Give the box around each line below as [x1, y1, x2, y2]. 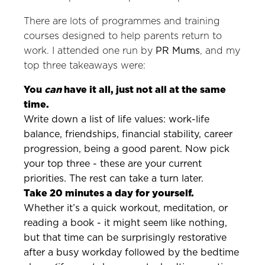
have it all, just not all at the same [62, 84, 226, 96]
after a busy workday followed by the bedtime [24, 247, 239, 258]
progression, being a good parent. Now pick [24, 143, 230, 155]
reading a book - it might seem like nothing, [24, 217, 227, 229]
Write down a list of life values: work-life [24, 114, 209, 125]
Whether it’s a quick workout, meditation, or [24, 202, 228, 214]
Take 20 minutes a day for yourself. [24, 188, 194, 199]
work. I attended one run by [24, 45, 156, 57]
